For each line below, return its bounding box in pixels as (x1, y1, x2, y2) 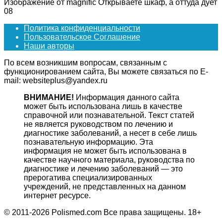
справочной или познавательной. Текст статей (24, 111, 194, 120)
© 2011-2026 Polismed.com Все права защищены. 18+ (4, 208, 201, 217)
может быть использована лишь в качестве (24, 102, 182, 111)
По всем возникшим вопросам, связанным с (4, 58, 167, 67)
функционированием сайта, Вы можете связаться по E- (4, 67, 208, 76)
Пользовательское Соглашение (24, 33, 140, 42)
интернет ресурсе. (24, 191, 91, 200)
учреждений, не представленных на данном (24, 182, 186, 191)
